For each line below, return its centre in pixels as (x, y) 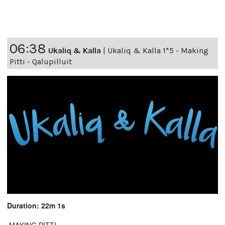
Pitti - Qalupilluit (41, 62)
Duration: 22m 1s (36, 206)
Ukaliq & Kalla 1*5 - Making (158, 51)
